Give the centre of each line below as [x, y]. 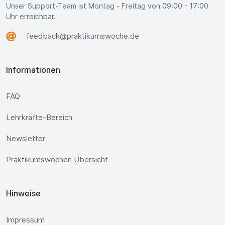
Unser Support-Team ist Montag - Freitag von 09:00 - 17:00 [107, 6]
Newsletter [26, 138]
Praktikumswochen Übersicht [57, 159]
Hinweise [23, 193]
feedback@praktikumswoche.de [83, 36]
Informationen [33, 70]
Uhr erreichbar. [31, 16]
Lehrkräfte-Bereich [39, 117]
